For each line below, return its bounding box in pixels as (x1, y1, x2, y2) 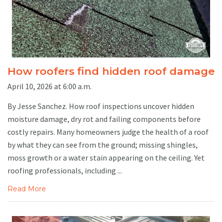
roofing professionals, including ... (7, 165, 122, 175)
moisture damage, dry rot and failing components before (7, 113, 201, 124)
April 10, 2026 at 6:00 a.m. (7, 81, 92, 91)
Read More (7, 184, 46, 193)
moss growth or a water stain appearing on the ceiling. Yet (7, 152, 205, 163)
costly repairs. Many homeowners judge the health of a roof (7, 126, 209, 137)
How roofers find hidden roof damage (7, 65, 215, 78)
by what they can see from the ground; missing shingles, (7, 139, 198, 150)
